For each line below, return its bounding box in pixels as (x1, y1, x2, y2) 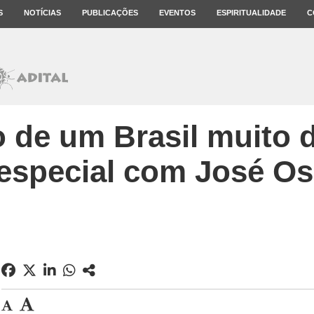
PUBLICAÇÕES (82, 8, 138, 17)
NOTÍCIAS (24, 8, 61, 17)
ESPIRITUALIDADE (217, 8, 286, 17)
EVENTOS (159, 8, 196, 17)
